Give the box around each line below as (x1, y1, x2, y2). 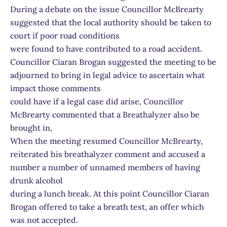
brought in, (10, 122, 52, 133)
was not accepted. (10, 214, 78, 225)
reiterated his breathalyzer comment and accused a (10, 148, 205, 159)
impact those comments (10, 83, 101, 93)
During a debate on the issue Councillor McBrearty (10, 4, 204, 14)
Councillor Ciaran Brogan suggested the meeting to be (10, 56, 216, 67)
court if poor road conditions (10, 30, 120, 41)
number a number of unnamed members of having (10, 162, 200, 172)
